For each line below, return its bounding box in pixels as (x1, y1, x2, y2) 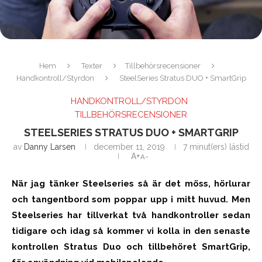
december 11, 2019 (93, 142, 165, 152)
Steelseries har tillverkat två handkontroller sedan (12, 210, 250, 221)
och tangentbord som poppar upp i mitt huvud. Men (12, 194, 250, 205)
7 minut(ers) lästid (182, 142, 249, 152)
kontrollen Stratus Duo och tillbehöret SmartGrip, (12, 242, 250, 253)
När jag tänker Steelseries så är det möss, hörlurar (12, 178, 250, 189)
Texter (81, 61, 102, 71)
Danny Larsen (23, 142, 75, 152)
